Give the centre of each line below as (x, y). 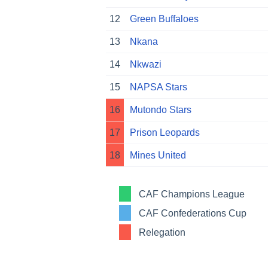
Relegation (162, 232)
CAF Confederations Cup (193, 213)
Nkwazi (146, 65)
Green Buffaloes (164, 19)
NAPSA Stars (159, 87)
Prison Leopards (165, 133)
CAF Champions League (192, 194)
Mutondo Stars (161, 110)
